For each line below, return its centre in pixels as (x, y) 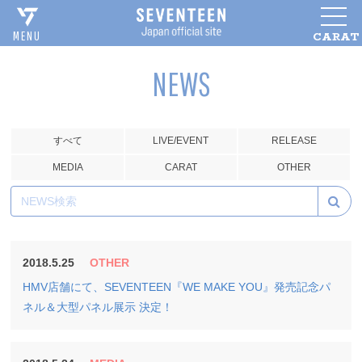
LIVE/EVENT (181, 141)
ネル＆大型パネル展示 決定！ (98, 307)
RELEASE (295, 141)
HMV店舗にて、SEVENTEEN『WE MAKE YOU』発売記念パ (177, 287)
